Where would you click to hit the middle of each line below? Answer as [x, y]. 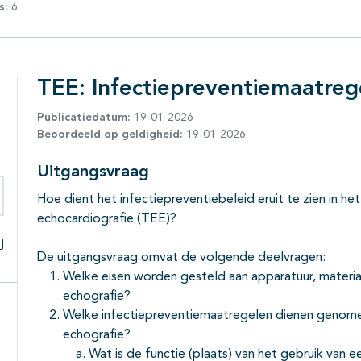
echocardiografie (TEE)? [107, 220]
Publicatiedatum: [84, 118]
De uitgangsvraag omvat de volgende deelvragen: [181, 258]
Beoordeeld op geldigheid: [110, 135]
